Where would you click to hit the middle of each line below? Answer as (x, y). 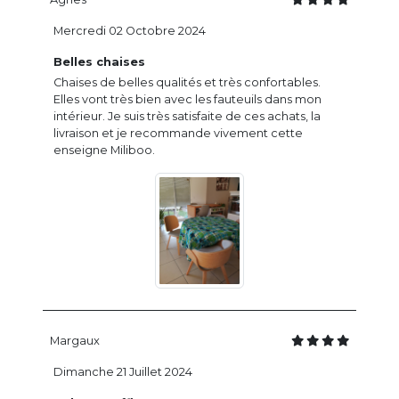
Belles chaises (99, 62)
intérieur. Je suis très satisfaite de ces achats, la (187, 117)
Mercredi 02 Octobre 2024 (130, 31)
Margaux (75, 341)
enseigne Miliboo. (104, 151)
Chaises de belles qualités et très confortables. (187, 83)
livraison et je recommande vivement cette (178, 134)
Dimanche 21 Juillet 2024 (123, 372)
